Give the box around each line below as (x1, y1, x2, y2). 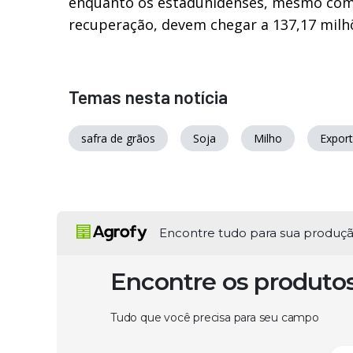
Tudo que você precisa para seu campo (110, 310, 319, 325)
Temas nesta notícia (69, 85, 228, 108)
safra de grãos (81, 130, 155, 146)
